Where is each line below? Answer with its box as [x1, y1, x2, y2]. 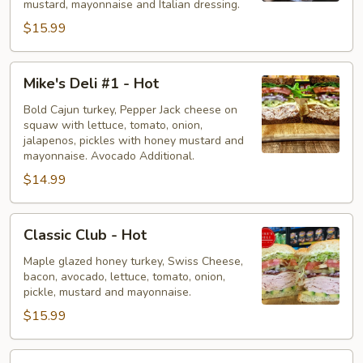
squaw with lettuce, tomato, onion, [23, 117, 203, 133]
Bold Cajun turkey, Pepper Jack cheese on [23, 101, 237, 117]
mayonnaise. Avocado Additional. [23, 147, 194, 164]
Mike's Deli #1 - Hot [23, 73, 159, 93]
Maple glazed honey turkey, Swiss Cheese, [23, 253, 243, 269]
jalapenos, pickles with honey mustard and [23, 132, 244, 148]
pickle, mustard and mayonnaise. [23, 284, 191, 300]
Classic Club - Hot [23, 224, 147, 245]
